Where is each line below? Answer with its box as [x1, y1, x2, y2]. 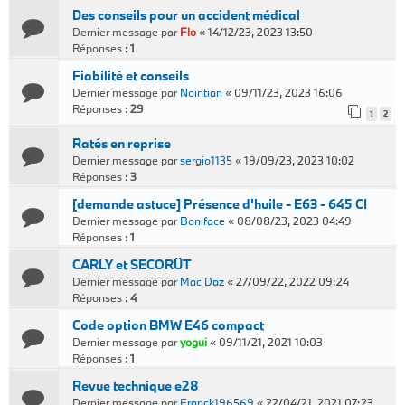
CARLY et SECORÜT [72, 256, 191, 273]
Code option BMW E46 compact [72, 316, 264, 334]
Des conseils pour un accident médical [72, 6, 300, 24]
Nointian [180, 85, 222, 99]
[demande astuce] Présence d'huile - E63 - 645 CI [72, 195, 367, 212]
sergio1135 [180, 153, 232, 167]
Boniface [180, 213, 225, 228]
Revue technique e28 [72, 377, 199, 394]
